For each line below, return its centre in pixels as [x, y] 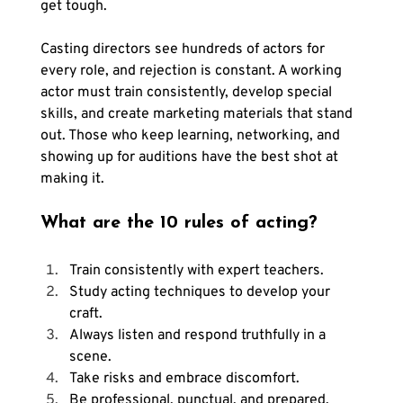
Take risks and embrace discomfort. [184, 379]
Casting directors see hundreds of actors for [184, 50]
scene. [90, 358]
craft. [85, 314]
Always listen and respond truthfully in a [199, 336]
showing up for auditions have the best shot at [191, 158]
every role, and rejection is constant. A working [193, 72]
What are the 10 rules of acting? [179, 224]
